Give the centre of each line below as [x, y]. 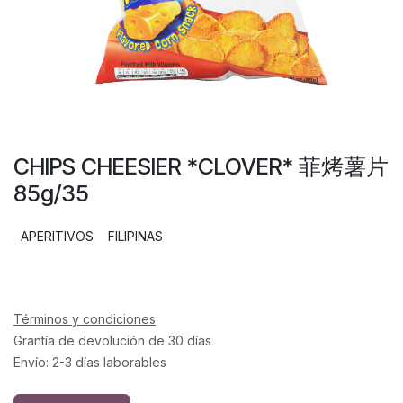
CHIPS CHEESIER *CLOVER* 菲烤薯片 [201, 166]
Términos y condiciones [85, 318]
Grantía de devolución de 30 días [112, 340]
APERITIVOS [57, 236]
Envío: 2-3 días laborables [90, 362]
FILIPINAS [135, 236]
